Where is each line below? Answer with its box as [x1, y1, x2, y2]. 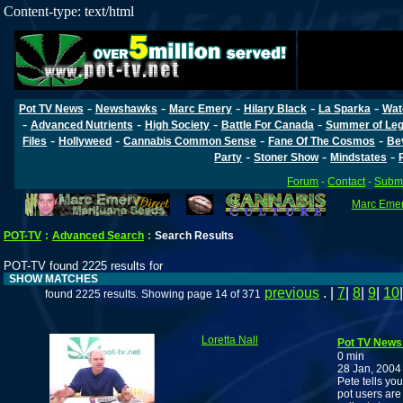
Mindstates [330, 150, 388, 164]
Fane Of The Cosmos [268, 134, 376, 148]
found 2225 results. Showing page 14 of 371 [45, 288, 261, 301]
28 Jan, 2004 [337, 363, 401, 376]
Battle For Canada [220, 118, 314, 131]
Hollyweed [58, 134, 112, 148]
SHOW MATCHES [4, 273, 98, 286]
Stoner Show [254, 150, 319, 164]
